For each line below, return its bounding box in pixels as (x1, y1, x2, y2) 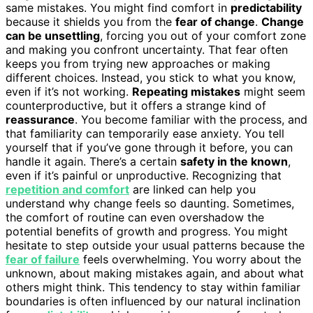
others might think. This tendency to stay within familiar (6, 279, 300, 294)
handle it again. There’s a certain (6, 154, 180, 168)
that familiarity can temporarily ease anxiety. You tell (6, 126, 284, 140)
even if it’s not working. (6, 84, 132, 99)
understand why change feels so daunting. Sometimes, (6, 196, 294, 210)
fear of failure (6, 252, 80, 266)
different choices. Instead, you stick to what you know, (6, 70, 296, 85)
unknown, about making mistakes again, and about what (6, 265, 304, 280)
